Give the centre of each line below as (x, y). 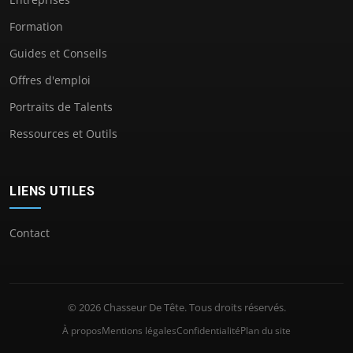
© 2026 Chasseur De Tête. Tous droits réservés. (176, 307)
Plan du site (266, 330)
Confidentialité (208, 330)
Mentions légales (139, 330)
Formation (36, 26)
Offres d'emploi (50, 80)
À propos (82, 330)
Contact (30, 232)
